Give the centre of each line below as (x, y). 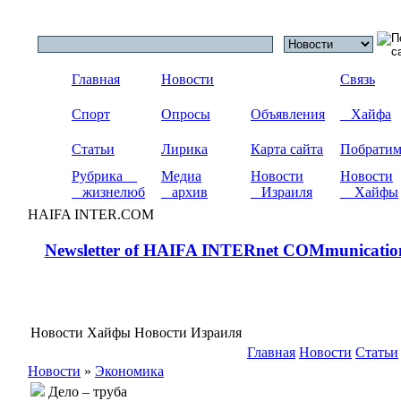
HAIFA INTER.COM (91, 214)
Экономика (129, 371)
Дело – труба (86, 392)
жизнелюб (108, 192)
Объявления (288, 114)
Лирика (184, 149)
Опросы (186, 114)
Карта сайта (287, 149)
